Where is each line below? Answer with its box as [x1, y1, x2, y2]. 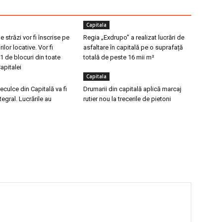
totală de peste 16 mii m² [83, 54, 154, 61]
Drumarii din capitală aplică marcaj [83, 85, 181, 93]
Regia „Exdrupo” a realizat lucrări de [83, 34, 184, 41]
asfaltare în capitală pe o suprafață [83, 44, 183, 51]
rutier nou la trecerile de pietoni [83, 95, 171, 103]
